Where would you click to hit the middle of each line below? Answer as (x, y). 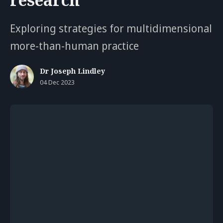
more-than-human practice (74, 46)
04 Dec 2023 (57, 82)
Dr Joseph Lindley (72, 71)
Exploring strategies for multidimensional (111, 28)
